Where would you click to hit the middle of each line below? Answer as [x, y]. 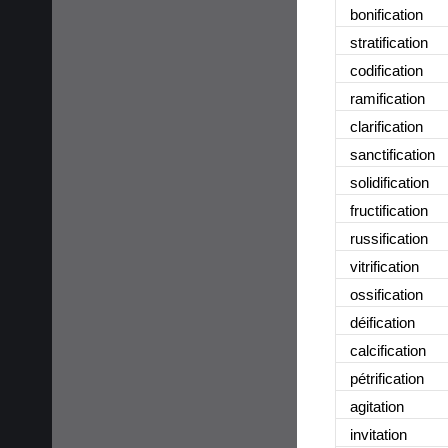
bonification [386, 14]
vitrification [384, 266]
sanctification [392, 154]
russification [389, 238]
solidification [389, 182]
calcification [388, 350]
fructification [389, 210]
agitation [377, 406]
